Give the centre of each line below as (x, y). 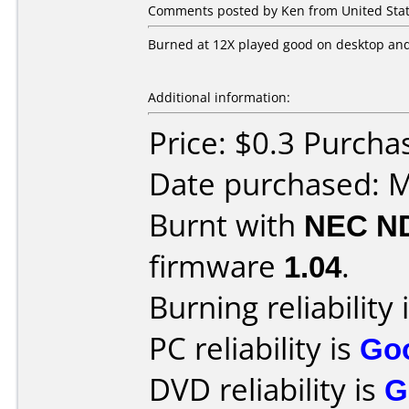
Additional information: (219, 97)
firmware (216, 266)
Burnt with (226, 225)
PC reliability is (254, 348)
